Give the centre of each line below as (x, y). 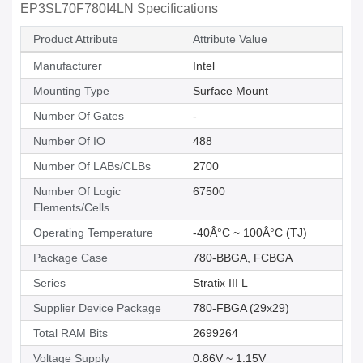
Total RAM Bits (70, 333)
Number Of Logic (77, 192)
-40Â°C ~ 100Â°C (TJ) (250, 233)
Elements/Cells (71, 208)
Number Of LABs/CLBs (92, 167)
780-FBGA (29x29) (241, 308)
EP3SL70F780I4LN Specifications (119, 9)
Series (49, 283)
